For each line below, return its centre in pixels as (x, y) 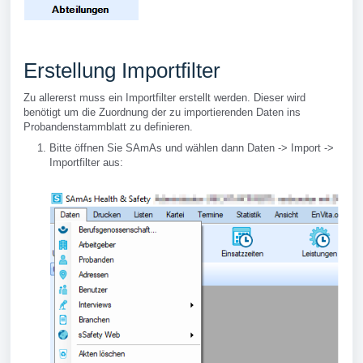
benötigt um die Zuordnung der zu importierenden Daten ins (162, 112)
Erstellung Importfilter (122, 70)
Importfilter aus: (86, 162)
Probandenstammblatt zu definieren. (108, 127)
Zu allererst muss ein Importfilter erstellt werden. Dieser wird (164, 98)
